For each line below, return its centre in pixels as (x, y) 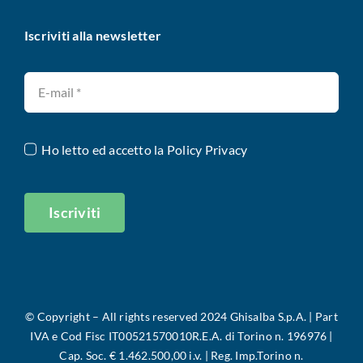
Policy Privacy (207, 149)
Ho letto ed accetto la (104, 149)
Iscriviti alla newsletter (92, 35)
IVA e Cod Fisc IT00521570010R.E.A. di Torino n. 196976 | (181, 335)
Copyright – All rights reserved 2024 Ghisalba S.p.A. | (176, 316)
